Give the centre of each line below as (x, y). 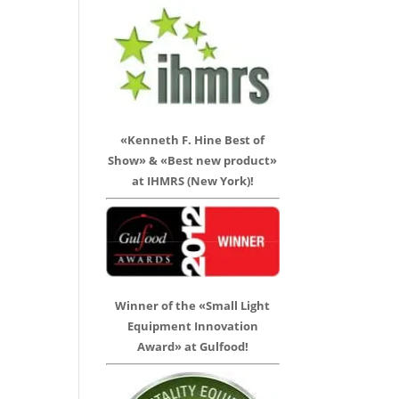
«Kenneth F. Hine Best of (193, 139)
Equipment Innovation (192, 326)
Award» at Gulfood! (192, 346)
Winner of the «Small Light (193, 305)
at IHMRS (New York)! (192, 180)
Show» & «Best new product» (193, 160)
